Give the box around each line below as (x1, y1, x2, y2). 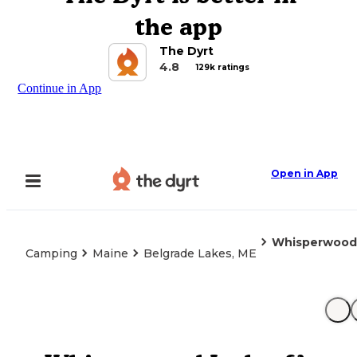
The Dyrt (159, 44, 214, 58)
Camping (25, 246, 77, 261)
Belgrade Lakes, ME (143, 246, 257, 261)
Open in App (271, 167, 338, 179)
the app (135, 13, 222, 41)
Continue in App (18, 81, 102, 95)
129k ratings (195, 61, 249, 73)
